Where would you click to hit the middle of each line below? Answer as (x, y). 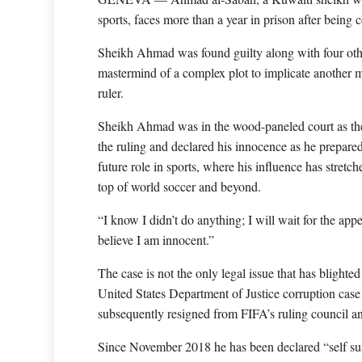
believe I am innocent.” (156, 240)
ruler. (110, 93)
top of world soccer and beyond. (179, 186)
